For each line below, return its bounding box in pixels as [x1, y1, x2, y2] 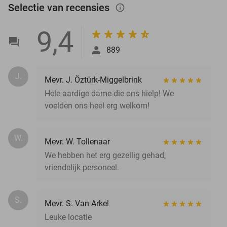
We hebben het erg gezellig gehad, [45, 150, 166, 160]
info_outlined [115, 2, 135, 13]
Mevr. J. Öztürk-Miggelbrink [45, 74, 142, 85]
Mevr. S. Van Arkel [45, 198, 109, 208]
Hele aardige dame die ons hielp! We [45, 88, 174, 98]
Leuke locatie [45, 212, 92, 222]
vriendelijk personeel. [45, 162, 119, 172]
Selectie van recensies [8, 1, 112, 14]
